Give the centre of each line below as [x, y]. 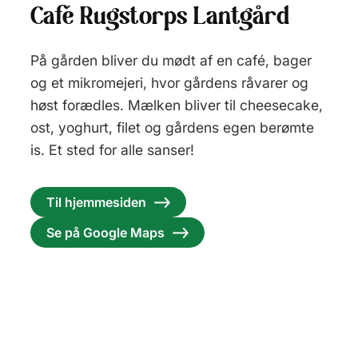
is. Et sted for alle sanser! [112, 150]
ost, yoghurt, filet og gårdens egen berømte [172, 128]
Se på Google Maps [105, 233]
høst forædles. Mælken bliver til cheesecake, [177, 105]
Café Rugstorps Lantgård [160, 18]
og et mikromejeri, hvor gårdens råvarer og [169, 83]
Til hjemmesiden [96, 203]
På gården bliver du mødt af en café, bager [171, 61]
